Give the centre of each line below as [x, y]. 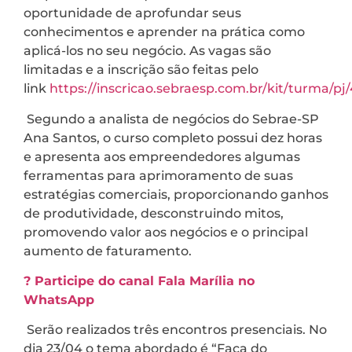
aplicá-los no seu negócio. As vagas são [147, 51]
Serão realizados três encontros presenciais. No [175, 330]
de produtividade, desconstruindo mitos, [154, 213]
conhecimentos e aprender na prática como [164, 32]
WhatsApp [59, 300]
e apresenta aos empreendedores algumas [162, 156]
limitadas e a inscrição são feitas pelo [141, 70]
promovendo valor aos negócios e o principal [166, 232]
